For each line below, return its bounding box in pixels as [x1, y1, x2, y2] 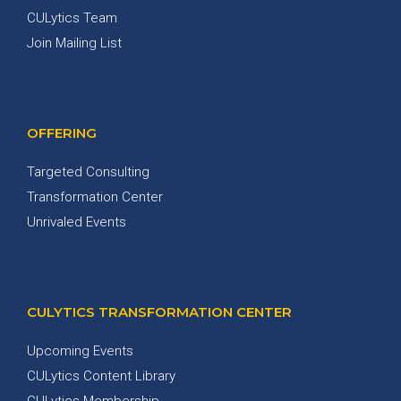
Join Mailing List [27, 34, 122, 51]
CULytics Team [27, 9, 117, 26]
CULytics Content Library [27, 367, 175, 384]
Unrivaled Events [27, 213, 126, 230]
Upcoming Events [27, 342, 133, 359]
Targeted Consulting [27, 163, 149, 180]
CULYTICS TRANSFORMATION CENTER [27, 303, 292, 320]
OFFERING [27, 124, 97, 141]
